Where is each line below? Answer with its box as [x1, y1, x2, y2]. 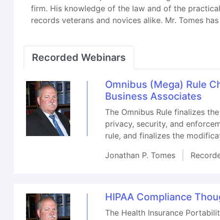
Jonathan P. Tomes [105, 150, 176, 160]
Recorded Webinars [32, 52, 126, 63]
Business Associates [105, 90, 202, 102]
